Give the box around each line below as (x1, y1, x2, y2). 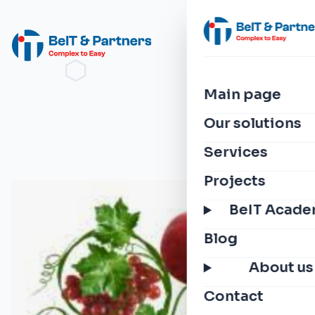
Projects (203, 172, 266, 190)
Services (203, 143, 268, 161)
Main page (203, 86, 281, 103)
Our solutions (203, 115, 302, 132)
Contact (203, 288, 264, 305)
